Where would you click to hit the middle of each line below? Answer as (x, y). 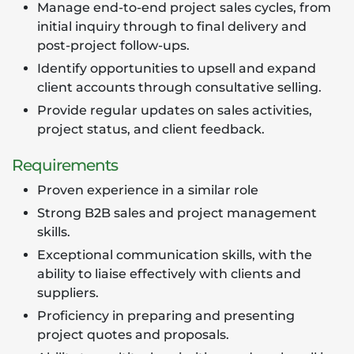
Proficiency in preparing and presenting (166, 316)
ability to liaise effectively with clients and (169, 274)
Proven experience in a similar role (148, 190)
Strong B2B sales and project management (177, 213)
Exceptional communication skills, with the (175, 255)
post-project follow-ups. (113, 45)
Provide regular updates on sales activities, (175, 110)
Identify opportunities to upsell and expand (177, 68)
